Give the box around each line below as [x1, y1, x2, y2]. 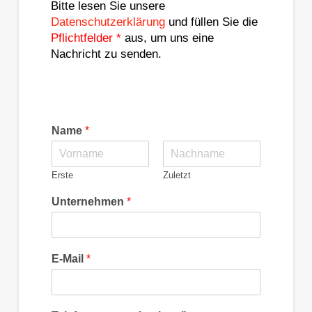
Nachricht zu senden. [50, 47, 162, 61]
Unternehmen [51, 195, 127, 208]
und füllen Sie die [164, 15, 258, 29]
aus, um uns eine [120, 31, 214, 45]
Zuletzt [162, 169, 191, 180]
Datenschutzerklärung [50, 15, 165, 29]
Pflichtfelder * [50, 31, 121, 45]
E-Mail [51, 252, 86, 265]
